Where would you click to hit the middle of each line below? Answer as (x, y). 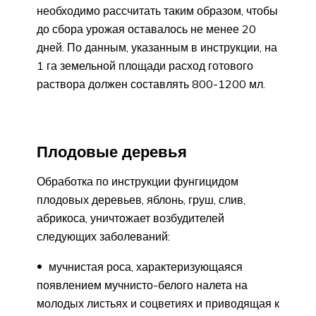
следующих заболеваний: (103, 237)
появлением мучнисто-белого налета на (142, 285)
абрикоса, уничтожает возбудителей (130, 218)
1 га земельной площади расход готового (145, 65)
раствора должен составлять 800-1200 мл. (151, 84)
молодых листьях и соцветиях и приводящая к (158, 304)
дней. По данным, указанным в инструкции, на (157, 47)
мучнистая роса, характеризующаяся (144, 267)
